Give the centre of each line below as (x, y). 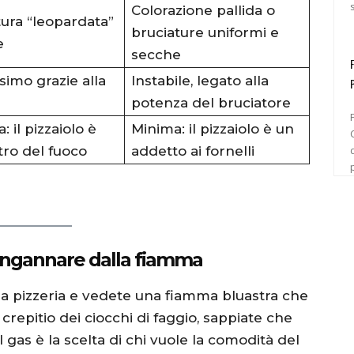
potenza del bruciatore (211, 102)
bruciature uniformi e (205, 32)
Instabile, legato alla (200, 80)
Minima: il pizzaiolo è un (213, 128)
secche (156, 54)
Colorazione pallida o (203, 10)
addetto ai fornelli (193, 151)
